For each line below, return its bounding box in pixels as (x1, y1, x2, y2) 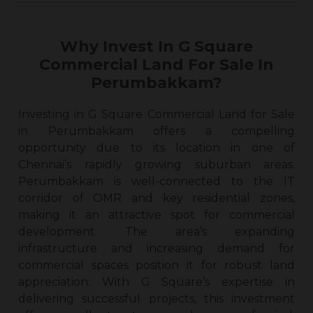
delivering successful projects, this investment (18, 291, 295, 305)
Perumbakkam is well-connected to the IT (18, 174, 295, 188)
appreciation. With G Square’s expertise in (18, 275, 295, 289)
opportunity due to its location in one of (18, 140, 295, 154)
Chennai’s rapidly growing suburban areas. (18, 157, 295, 171)
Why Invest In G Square (60, 36, 253, 56)
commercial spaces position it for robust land (18, 258, 295, 272)
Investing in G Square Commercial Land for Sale (18, 107, 295, 121)
